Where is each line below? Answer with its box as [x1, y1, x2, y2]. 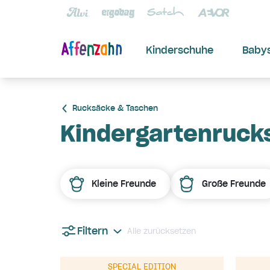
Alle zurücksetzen [127, 225, 196, 236]
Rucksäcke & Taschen [72, 103, 158, 113]
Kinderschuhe [146, 44, 213, 56]
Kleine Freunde [92, 178, 156, 189]
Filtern [77, 224, 108, 237]
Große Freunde [202, 178, 266, 189]
